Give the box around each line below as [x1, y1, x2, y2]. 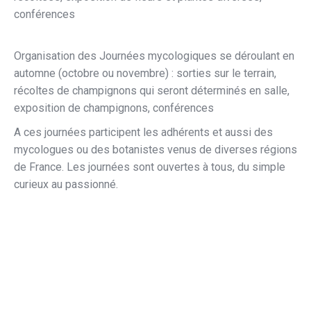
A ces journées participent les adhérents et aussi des [14, 125, 273, 139]
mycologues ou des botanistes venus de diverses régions [14, 142, 297, 156]
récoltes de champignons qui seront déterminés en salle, [14, 83, 289, 97]
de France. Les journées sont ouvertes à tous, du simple [14, 160, 285, 174]
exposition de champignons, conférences [14, 101, 214, 115]
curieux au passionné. [14, 177, 118, 191]
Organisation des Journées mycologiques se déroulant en [14, 49, 294, 62]
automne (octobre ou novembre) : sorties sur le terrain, [14, 66, 276, 80]
